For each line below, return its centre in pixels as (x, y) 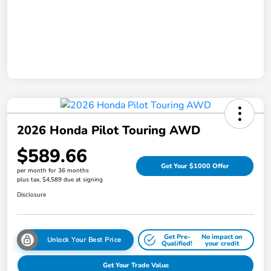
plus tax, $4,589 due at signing (60, 180)
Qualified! (177, 243)
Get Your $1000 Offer (195, 166)
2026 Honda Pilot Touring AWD (109, 131)
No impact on (222, 237)
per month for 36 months (53, 171)
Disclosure (31, 195)
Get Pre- (177, 237)
